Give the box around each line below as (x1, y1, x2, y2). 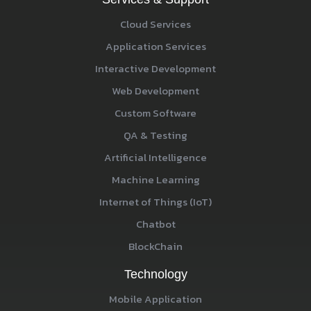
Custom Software (115, 105, 196, 121)
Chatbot (135, 216, 176, 233)
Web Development (112, 83, 199, 99)
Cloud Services (120, 16, 191, 33)
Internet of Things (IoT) (99, 194, 212, 210)
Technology (124, 267, 187, 281)
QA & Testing (124, 127, 187, 144)
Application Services (105, 38, 206, 55)
